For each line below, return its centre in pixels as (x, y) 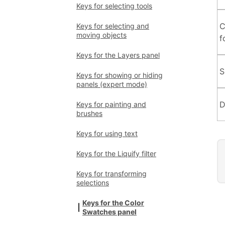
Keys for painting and (111, 104)
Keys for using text (107, 133)
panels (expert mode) (112, 84)
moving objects (101, 35)
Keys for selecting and (113, 26)
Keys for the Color (113, 203)
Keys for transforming (111, 174)
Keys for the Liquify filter (116, 153)
